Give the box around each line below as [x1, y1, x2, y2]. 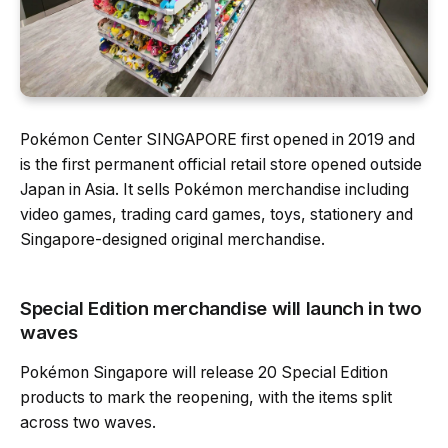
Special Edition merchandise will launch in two [20, 296, 422, 320]
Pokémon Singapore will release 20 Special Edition [20, 362, 388, 382]
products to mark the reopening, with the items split [20, 387, 392, 407]
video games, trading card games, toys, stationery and [20, 204, 413, 224]
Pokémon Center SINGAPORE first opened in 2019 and [20, 129, 415, 149]
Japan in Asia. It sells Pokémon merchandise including [20, 179, 409, 199]
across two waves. [20, 412, 156, 432]
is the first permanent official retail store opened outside [20, 154, 422, 174]
